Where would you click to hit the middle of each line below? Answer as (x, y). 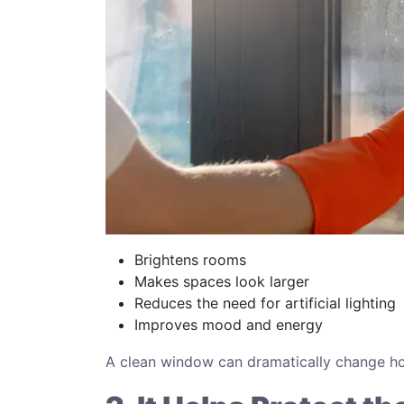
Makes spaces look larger (222, 281)
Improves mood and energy (229, 324)
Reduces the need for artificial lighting (265, 303)
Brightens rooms (190, 259)
